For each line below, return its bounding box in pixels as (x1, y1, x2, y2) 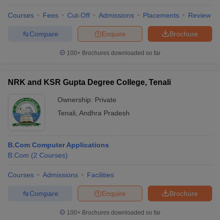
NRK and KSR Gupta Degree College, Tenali (8, 78, 171, 86)
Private (95, 96, 116, 104)
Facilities (87, 171, 114, 179)
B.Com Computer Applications (8, 141, 109, 149)
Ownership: (57, 96, 95, 104)
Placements (143, 11, 179, 19)
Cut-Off (67, 11, 90, 19)
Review (188, 11, 211, 19)
